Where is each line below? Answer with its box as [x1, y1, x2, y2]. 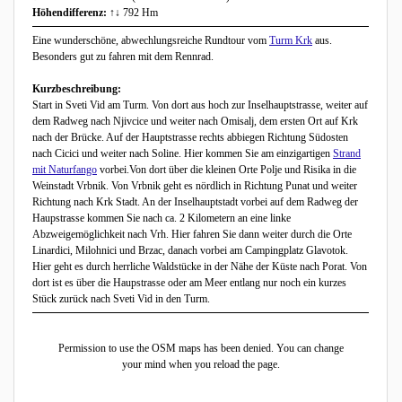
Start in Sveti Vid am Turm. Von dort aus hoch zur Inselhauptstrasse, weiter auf [32, 99, 368, 112]
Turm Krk [269, 34, 312, 48]
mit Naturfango [32, 163, 97, 177]
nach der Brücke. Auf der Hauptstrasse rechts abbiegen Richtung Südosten [32, 131, 348, 144]
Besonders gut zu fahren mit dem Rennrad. [32, 50, 214, 64]
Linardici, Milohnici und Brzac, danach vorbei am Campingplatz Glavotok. [32, 244, 351, 258]
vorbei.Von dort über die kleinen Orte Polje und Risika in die [97, 163, 356, 177]
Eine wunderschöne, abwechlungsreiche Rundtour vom [32, 34, 269, 48]
